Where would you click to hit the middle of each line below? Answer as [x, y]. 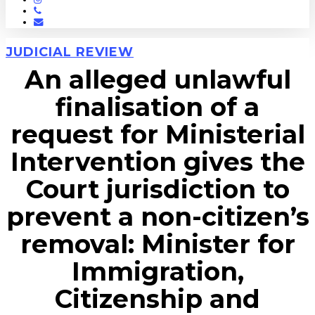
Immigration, [157, 271]
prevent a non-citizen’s [157, 217]
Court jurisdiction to [157, 189]
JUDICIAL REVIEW [70, 52]
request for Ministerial [157, 134]
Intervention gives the [157, 162]
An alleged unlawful [157, 79]
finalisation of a [157, 107]
